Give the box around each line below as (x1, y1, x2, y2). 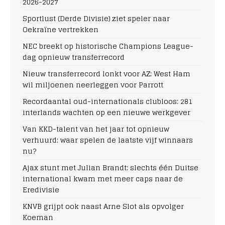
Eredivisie (23, 183, 59, 196)
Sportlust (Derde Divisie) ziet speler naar (23, 12, 170, 25)
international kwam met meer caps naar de (23, 172, 183, 185)
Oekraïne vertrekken (23, 23, 98, 36)
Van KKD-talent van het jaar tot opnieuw (23, 122, 169, 135)
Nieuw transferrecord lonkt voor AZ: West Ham (23, 67, 190, 80)
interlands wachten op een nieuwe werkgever (23, 105, 190, 119)
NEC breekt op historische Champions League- (23, 39, 193, 52)
